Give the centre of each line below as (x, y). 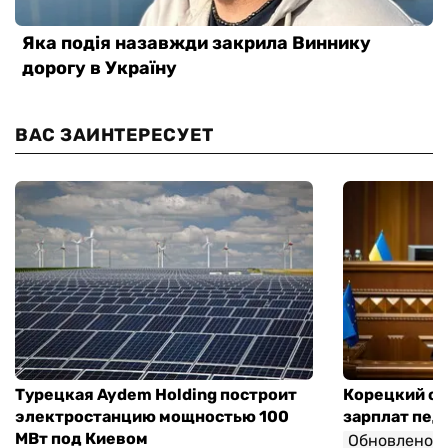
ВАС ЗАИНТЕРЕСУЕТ (114, 135)
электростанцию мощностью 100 (152, 417)
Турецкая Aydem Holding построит (156, 395)
